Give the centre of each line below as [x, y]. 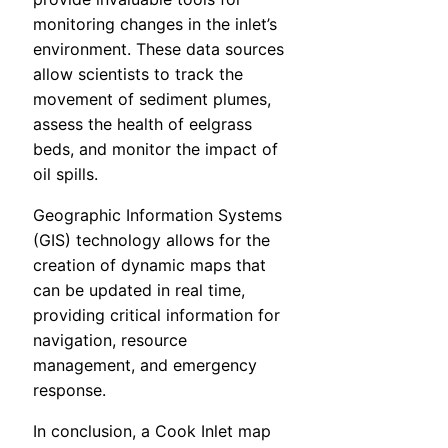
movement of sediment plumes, [152, 99]
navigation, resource [110, 340]
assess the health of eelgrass [142, 124]
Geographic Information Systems [157, 215]
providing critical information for [156, 315]
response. [69, 390]
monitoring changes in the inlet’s [155, 24]
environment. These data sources [158, 49]
